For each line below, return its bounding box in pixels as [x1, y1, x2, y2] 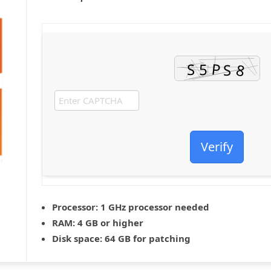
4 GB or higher [75, 217, 143, 229]
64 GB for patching [102, 232, 191, 244]
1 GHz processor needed [98, 201, 209, 213]
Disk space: [52, 232, 102, 244]
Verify [201, 139, 233, 155]
